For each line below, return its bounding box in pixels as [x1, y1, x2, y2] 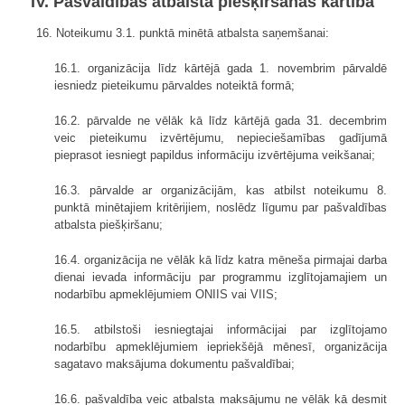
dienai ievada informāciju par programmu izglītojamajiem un [54, 269, 387, 284]
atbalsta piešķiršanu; [54, 217, 163, 231]
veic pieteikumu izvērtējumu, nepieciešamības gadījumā [54, 130, 387, 145]
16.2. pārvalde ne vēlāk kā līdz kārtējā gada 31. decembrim [54, 113, 387, 127]
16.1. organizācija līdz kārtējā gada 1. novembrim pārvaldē [54, 61, 387, 75]
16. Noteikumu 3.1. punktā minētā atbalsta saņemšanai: [36, 25, 329, 40]
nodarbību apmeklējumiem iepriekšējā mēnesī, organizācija [54, 339, 387, 353]
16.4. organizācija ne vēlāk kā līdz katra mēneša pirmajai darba [54, 252, 387, 267]
